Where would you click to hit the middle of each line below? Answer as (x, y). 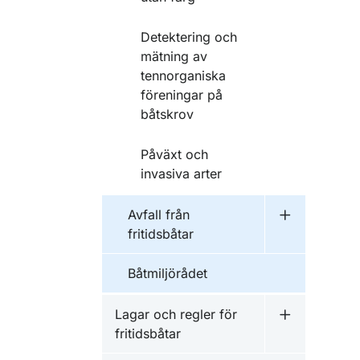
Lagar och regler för (176, 314)
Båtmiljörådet (168, 273)
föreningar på (182, 95)
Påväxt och (174, 154)
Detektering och (189, 37)
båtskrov (167, 114)
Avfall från (159, 215)
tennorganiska (183, 76)
